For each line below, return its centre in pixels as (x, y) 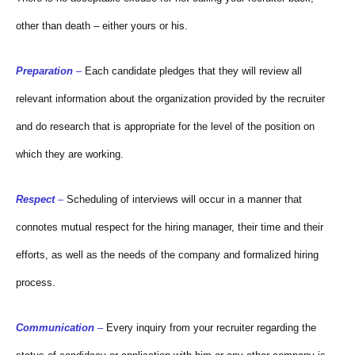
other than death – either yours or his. (102, 26)
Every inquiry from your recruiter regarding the (211, 328)
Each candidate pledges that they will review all (193, 71)
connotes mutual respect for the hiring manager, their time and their (170, 227)
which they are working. (70, 155)
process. (36, 283)
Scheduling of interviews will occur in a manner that (184, 200)
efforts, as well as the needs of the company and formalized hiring (167, 255)
